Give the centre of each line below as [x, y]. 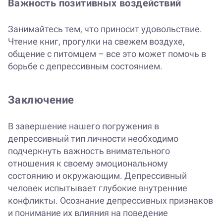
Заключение [41, 100]
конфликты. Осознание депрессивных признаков [111, 201]
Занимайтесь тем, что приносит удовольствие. [105, 29]
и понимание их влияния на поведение [88, 213]
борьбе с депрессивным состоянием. [85, 66]
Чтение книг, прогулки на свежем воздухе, [96, 42]
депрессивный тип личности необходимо [93, 139]
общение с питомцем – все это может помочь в [107, 54]
